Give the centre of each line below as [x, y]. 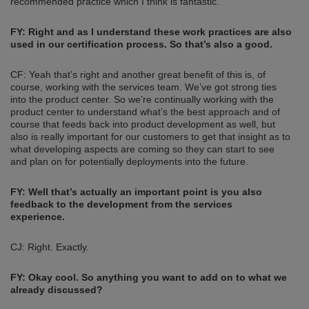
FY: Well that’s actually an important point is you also [136, 192]
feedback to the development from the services [121, 205]
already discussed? [58, 290]
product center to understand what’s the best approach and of [145, 112]
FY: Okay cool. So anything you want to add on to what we [149, 278]
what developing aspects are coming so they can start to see [142, 149]
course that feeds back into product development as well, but [143, 124]
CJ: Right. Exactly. [50, 247]
